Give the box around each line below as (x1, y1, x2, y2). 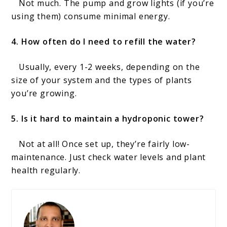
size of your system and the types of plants (11, 74, 192, 86)
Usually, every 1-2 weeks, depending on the (11, 61, 200, 73)
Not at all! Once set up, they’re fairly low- (11, 138, 191, 150)
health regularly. (11, 165, 81, 176)
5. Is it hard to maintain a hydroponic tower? (11, 113, 209, 125)
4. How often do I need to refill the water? (11, 36, 199, 48)
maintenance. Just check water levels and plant (11, 152, 206, 163)
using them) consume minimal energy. (11, 11, 170, 22)
